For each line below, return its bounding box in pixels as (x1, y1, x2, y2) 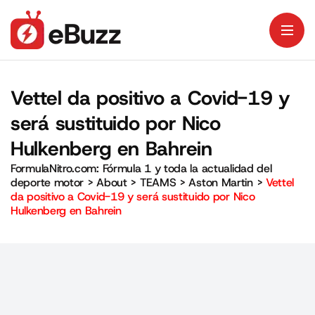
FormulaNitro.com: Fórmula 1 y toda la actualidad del (11, 161, 272, 176)
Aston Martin (188, 175, 253, 190)
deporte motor (11, 175, 84, 190)
